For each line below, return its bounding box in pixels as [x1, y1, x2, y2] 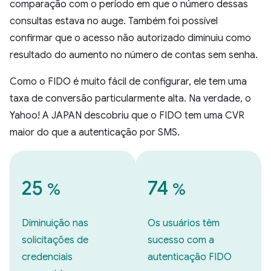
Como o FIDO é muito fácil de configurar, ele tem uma [10, 76, 247, 88]
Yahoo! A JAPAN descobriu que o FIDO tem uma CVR [10, 109, 244, 122]
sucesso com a [148, 234, 214, 247]
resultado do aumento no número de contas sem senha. [10, 49, 258, 62]
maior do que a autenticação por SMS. [10, 126, 180, 139]
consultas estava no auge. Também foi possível [10, 15, 218, 28]
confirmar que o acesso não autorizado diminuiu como [10, 32, 251, 45]
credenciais [22, 251, 73, 264]
